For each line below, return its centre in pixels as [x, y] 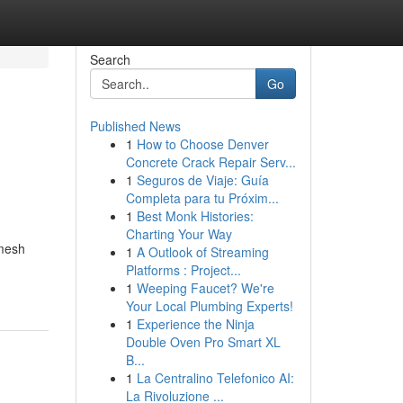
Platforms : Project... [183, 270]
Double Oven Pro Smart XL [203, 342]
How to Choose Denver [202, 144]
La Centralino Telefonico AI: [215, 378]
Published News [135, 126]
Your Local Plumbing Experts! [209, 306]
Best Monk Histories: [195, 216]
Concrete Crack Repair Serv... [210, 162]
